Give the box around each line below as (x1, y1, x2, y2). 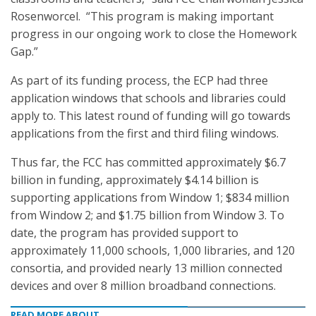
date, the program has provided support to (11, 225, 238, 241)
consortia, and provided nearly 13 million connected (11, 260, 282, 276)
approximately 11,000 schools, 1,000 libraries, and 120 (11, 243, 295, 258)
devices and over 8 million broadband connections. (11, 278, 276, 293)
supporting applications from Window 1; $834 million (11, 190, 289, 205)
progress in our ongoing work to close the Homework (11, 26, 297, 42)
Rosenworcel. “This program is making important (11, 8, 274, 24)
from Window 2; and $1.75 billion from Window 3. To (11, 207, 284, 223)
